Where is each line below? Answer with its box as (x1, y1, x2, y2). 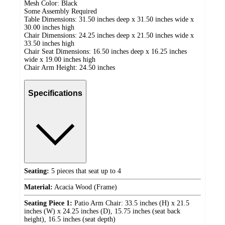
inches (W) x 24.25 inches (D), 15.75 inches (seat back (24, 207, 180, 215)
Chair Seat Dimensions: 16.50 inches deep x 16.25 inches (24, 47, 187, 55)
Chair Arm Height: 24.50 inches (24, 63, 115, 71)
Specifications (28, 89, 82, 98)
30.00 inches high (24, 23, 74, 31)
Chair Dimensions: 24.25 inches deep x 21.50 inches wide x (24, 31, 194, 39)
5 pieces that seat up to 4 (49, 167, 121, 175)
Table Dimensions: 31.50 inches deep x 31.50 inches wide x (24, 15, 194, 23)
